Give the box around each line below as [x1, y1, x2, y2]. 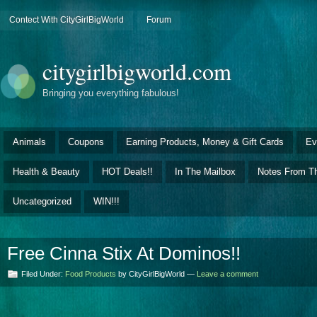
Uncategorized [13, 195, 71, 207]
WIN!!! [93, 195, 120, 207]
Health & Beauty [13, 166, 80, 177]
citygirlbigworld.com [42, 55, 231, 86]
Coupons [68, 136, 104, 147]
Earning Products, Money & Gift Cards [126, 136, 284, 147]
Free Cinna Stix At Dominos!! [7, 243, 241, 263]
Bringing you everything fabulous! [42, 88, 179, 99]
